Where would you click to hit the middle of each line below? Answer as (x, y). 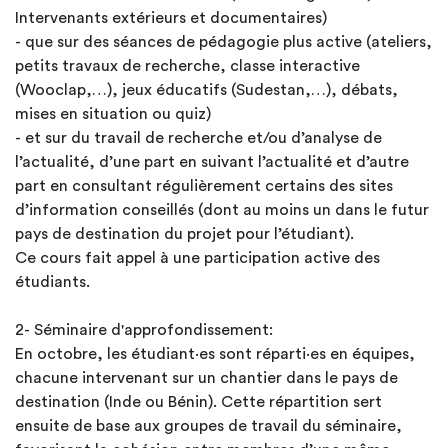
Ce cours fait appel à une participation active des (197, 258)
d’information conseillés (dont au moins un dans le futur (222, 210)
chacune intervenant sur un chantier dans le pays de (206, 378)
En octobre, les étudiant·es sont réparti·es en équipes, (215, 354)
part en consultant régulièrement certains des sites (204, 186)
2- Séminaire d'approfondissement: (144, 330)
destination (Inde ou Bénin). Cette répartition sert (198, 402)
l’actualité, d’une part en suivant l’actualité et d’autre (212, 162)
